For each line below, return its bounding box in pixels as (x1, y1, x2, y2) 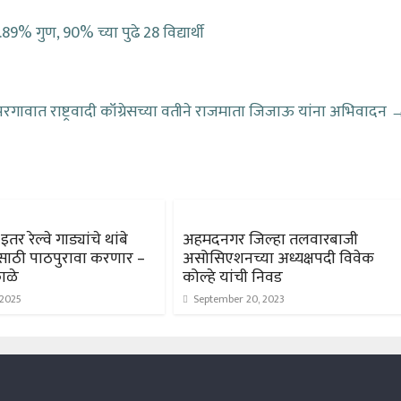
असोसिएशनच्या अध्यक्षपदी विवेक (183, 244, 374, 272)
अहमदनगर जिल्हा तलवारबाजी (183, 226, 358, 253)
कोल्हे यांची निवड (183, 263, 283, 291)
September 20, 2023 (193, 289, 285, 308)
